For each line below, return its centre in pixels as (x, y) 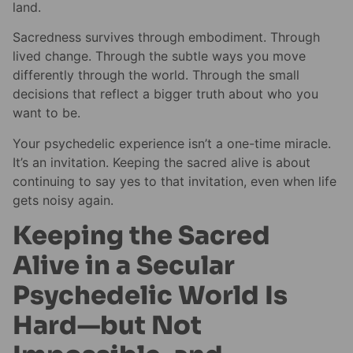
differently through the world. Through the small (156, 75)
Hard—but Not (107, 326)
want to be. (46, 113)
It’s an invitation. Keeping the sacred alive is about (162, 162)
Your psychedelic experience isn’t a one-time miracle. (172, 143)
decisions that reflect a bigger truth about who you (165, 94)
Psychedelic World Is (150, 296)
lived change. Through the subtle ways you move (159, 56)
